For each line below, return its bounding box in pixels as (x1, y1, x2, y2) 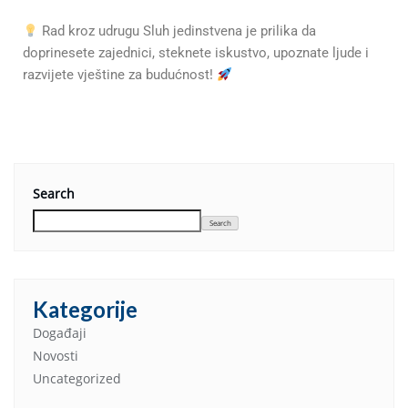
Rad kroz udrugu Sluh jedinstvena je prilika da (38, 23, 317, 40)
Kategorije (33, 296, 138, 323)
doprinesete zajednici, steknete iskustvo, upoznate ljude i (23, 45, 369, 62)
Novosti (33, 347, 78, 365)
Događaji (33, 324, 87, 342)
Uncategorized (33, 370, 121, 388)
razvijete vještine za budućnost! (23, 66, 217, 84)
